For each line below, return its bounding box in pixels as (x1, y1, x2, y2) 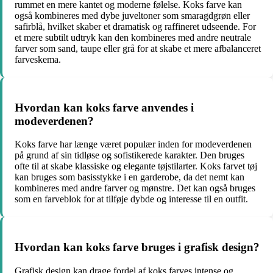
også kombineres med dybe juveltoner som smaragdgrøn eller (15, 10, 250, 21)
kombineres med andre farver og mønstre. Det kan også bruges (15, 183, 255, 194)
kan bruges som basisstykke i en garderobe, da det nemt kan (15, 172, 244, 183)
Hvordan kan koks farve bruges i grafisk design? (15, 241, 260, 254)
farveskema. (15, 54, 61, 65)
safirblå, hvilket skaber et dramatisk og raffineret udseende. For (15, 21, 256, 32)
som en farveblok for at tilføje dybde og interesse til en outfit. (15, 194, 248, 205)
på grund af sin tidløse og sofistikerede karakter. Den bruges (15, 150, 244, 161)
